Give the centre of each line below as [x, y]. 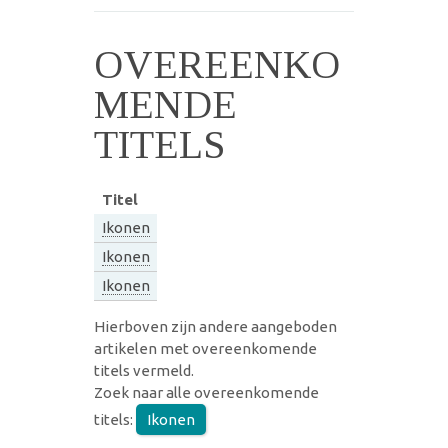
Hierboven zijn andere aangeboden [215, 326]
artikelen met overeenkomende [205, 348]
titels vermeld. [144, 370]
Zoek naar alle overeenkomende [206, 392]
